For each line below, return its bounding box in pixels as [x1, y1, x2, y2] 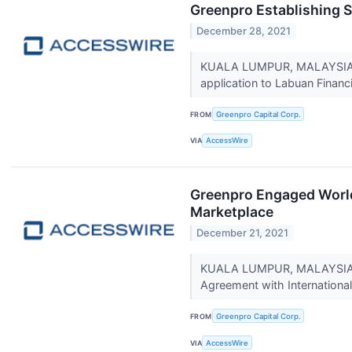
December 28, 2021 [196, 25, 291, 38]
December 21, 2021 [196, 227, 289, 240]
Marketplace [190, 203, 273, 220]
